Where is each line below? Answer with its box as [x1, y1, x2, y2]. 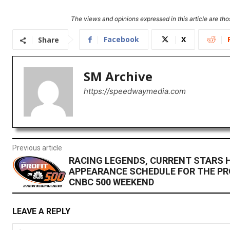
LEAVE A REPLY [12, 206, 70, 217]
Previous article [12, 144, 62, 152]
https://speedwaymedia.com [84, 86, 186, 97]
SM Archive [84, 68, 152, 85]
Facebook [104, 34, 139, 45]
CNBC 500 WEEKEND [68, 177, 154, 188]
